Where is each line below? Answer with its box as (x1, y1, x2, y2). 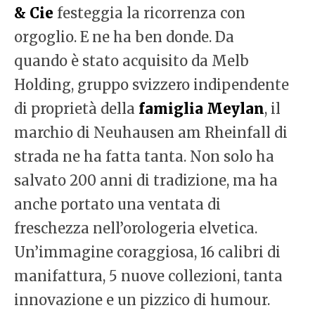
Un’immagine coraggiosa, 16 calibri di (14, 243, 281, 262)
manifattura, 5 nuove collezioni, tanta (14, 267, 283, 285)
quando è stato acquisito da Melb (14, 52, 249, 70)
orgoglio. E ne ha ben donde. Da (14, 28, 234, 46)
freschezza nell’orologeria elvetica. (14, 219, 257, 238)
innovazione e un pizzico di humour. (14, 291, 270, 309)
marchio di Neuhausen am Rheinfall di (14, 124, 288, 142)
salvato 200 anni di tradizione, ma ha (14, 172, 278, 190)
